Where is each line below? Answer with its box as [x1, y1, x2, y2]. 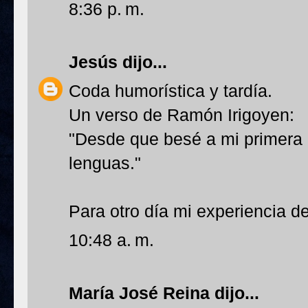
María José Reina [69, 283, 210, 302]
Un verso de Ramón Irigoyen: [69, 105, 294, 124]
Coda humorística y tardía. [69, 81, 272, 100]
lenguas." [69, 153, 141, 173]
